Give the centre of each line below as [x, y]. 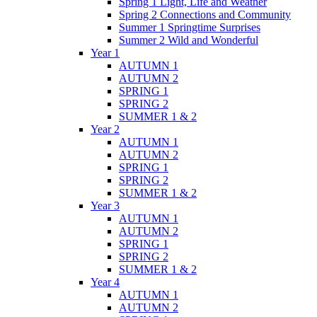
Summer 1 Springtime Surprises [190, 28]
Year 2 [105, 129]
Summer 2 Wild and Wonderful [189, 40]
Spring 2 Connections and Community [205, 15]
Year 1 [105, 53]
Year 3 [105, 206]
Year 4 [105, 282]
